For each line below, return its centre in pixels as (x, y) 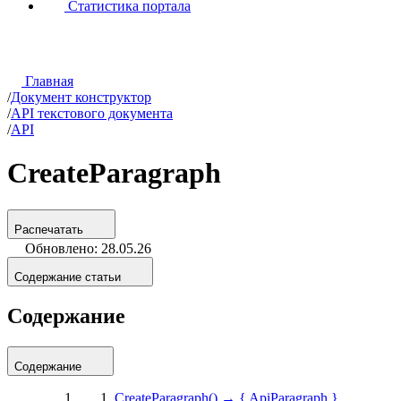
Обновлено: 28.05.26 (88, 248)
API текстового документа (92, 114)
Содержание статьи (68, 277)
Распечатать (49, 229)
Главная (47, 81)
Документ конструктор (81, 98)
